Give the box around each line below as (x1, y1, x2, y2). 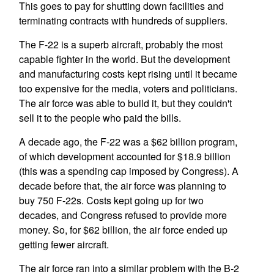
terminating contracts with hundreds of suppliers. (18, 13, 228, 28)
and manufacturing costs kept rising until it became (18, 67, 237, 81)
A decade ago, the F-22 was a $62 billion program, (18, 135, 237, 149)
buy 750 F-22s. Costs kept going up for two (18, 193, 204, 207)
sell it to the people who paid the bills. (18, 111, 181, 125)
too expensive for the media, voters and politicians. (18, 81, 237, 95)
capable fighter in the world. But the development (18, 52, 230, 66)
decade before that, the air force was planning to (18, 179, 226, 193)
